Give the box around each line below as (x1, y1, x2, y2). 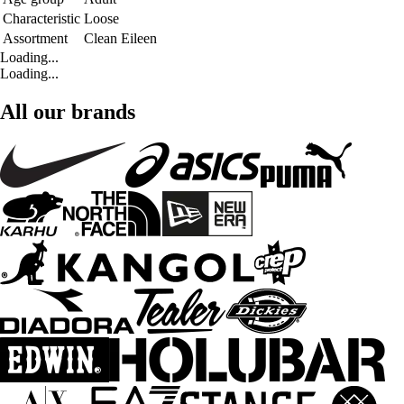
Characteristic (3, 10, 80, 26)
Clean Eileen (84, 30, 157, 46)
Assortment (3, 30, 68, 46)
